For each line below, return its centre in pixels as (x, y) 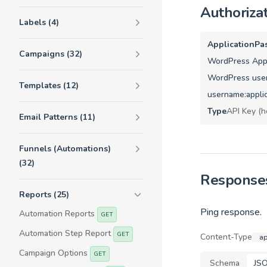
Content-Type (226, 237)
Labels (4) (39, 22)
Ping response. (231, 212)
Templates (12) (49, 86)
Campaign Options (55, 253)
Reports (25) (44, 195)
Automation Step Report (66, 233)
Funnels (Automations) (65, 149)
